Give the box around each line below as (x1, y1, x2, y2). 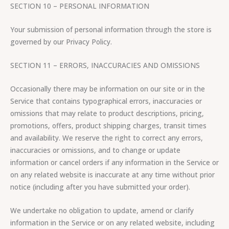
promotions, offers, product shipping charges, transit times (10, 120, 207, 130)
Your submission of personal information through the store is (10, 25, 212, 35)
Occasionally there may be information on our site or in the (10, 83, 205, 94)
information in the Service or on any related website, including (10, 217, 215, 227)
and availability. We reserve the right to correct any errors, (10, 132, 203, 143)
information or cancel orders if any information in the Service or (10, 157, 219, 167)
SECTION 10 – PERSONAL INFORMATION (10, 1, 149, 11)
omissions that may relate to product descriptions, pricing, (10, 108, 204, 118)
